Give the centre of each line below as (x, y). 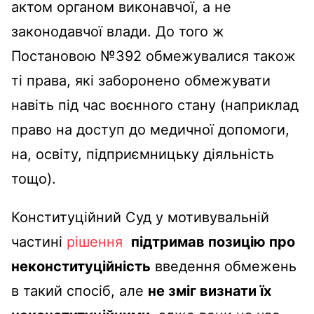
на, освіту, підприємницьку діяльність (143, 154)
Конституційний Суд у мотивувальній (140, 217)
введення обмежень (224, 266)
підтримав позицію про (213, 241)
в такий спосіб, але (80, 291)
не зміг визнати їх (210, 291)
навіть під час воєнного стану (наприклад (155, 105)
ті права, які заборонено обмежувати (141, 80)
